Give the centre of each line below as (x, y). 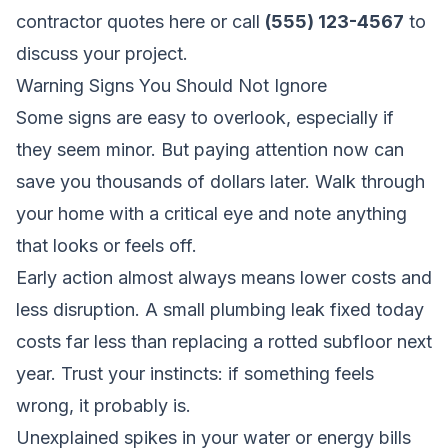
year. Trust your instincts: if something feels (195, 373)
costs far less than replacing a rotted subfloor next (224, 341)
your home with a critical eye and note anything (211, 213)
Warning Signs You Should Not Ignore (171, 85)
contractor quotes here (110, 21)
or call (235, 21)
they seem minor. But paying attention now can (210, 149)
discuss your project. (102, 53)
